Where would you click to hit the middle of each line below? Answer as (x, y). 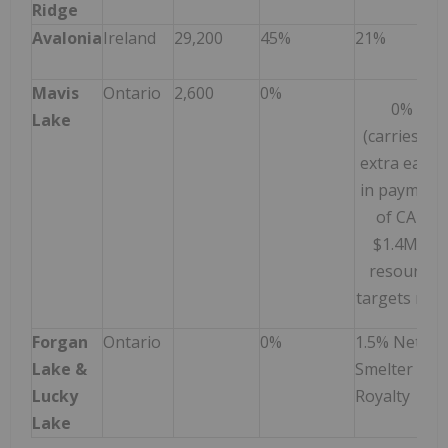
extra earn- (402, 162)
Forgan (60, 341)
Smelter (384, 368)
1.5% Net (388, 341)
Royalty (382, 395)
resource (402, 270)
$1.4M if (402, 243)
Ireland (129, 37)
